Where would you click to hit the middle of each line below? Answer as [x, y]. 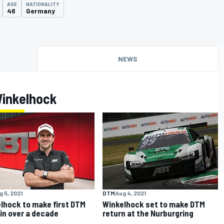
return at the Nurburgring [148, 213]
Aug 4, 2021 [131, 193]
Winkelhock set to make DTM [154, 204]
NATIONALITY [43, 4]
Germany [40, 11]
